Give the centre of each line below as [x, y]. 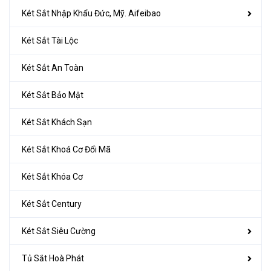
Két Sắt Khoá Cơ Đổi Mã [66, 149]
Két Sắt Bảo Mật [53, 95]
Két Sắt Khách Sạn [57, 122]
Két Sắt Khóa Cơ [52, 176]
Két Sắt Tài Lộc [50, 40]
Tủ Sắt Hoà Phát [53, 258]
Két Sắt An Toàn [53, 67]
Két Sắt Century [52, 204]
